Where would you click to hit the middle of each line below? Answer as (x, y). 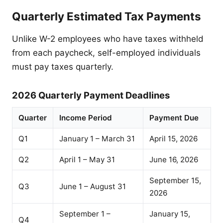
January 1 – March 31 (97, 139)
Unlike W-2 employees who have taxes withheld (108, 39)
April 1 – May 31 (87, 160)
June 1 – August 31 (93, 187)
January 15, (170, 214)
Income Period (86, 118)
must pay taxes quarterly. (63, 67)
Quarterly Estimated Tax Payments (107, 16)
